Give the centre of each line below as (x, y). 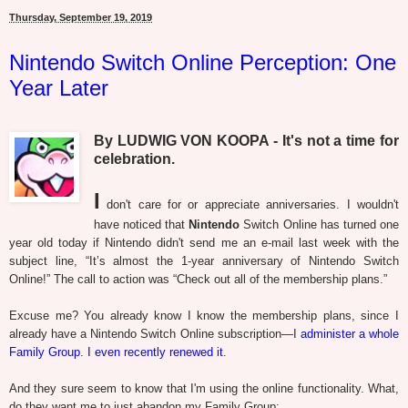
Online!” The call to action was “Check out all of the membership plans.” (198, 280)
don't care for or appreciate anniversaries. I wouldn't (249, 205)
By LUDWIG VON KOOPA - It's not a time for (246, 141)
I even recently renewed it (155, 352)
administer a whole (350, 334)
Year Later (59, 88)
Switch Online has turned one (320, 225)
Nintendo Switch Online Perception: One (203, 63)
